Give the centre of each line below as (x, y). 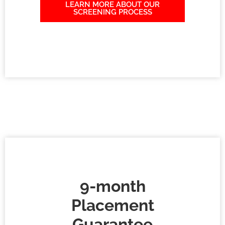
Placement (113, 205)
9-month (113, 186)
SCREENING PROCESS (113, 12)
